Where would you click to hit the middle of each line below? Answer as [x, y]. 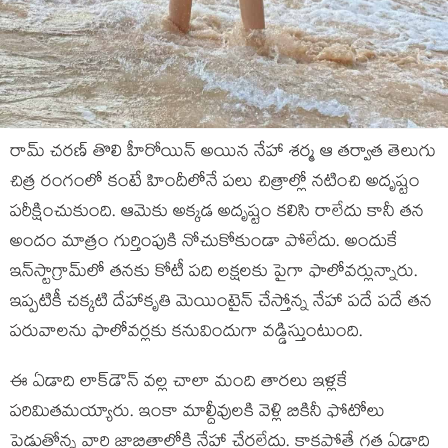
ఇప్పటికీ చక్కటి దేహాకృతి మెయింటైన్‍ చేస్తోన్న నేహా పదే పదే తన [221, 303]
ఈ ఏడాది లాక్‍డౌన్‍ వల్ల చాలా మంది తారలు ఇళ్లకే [179, 383]
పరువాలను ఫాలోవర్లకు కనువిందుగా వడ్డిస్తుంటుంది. [186, 333]
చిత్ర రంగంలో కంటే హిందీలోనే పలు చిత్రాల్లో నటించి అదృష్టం [215, 183]
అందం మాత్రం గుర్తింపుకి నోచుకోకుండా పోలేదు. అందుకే [204, 243]
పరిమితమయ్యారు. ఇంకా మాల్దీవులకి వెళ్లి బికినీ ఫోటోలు [197, 413]
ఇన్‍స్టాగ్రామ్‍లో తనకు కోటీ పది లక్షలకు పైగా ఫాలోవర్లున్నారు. [214, 273]
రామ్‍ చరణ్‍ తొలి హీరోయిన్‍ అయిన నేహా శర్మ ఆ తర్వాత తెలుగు [223, 153]
